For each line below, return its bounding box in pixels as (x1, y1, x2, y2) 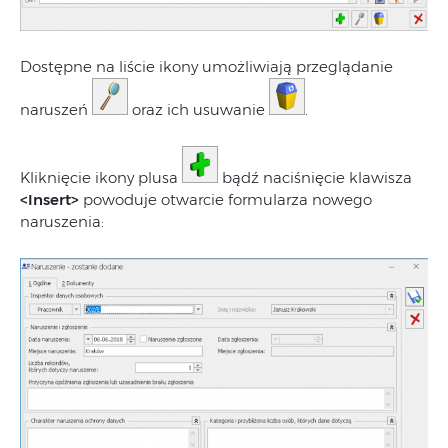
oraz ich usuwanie (128, 100, 269, 120)
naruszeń (20, 100, 92, 120)
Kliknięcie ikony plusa (20, 168, 182, 188)
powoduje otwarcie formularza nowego (79, 190, 372, 210)
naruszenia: (20, 212, 104, 232)
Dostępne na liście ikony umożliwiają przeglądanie (20, 57, 393, 77)
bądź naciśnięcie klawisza (218, 168, 412, 188)
